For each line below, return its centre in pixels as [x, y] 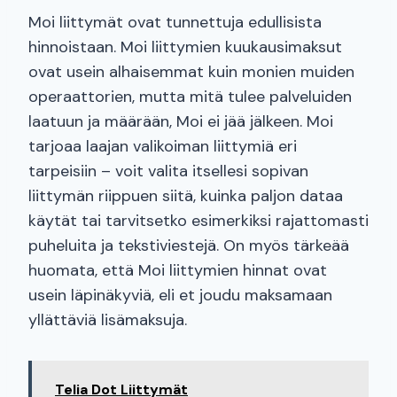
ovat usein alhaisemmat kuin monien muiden [191, 72]
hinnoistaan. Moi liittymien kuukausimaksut [185, 47]
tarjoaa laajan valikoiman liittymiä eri [163, 147]
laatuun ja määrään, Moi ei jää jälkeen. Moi [181, 122]
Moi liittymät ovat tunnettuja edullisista [175, 23]
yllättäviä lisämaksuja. [108, 320]
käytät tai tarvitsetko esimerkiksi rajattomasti [198, 221]
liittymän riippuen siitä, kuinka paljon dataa [186, 196]
